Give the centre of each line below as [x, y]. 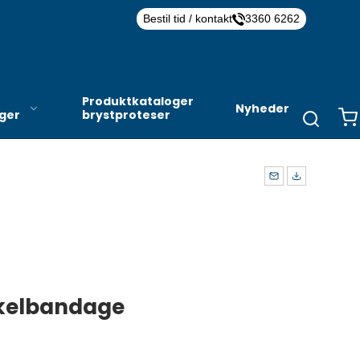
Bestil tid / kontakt [187, 18]
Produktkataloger [137, 101]
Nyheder [262, 108]
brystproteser [126, 115]
